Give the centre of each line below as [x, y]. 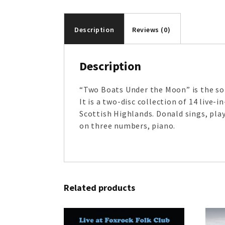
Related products [99, 187]
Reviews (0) [151, 29]
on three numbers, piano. [128, 125]
